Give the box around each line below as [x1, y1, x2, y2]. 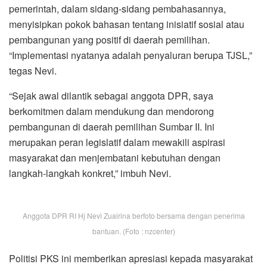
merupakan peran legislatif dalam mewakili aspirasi [9, 135, 225, 150]
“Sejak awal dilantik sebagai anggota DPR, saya [9, 89, 213, 103]
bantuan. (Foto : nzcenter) [92, 226, 175, 237]
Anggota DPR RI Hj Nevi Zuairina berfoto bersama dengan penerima [22, 210, 245, 221]
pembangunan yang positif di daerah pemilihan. [9, 33, 210, 47]
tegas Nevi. [9, 64, 57, 78]
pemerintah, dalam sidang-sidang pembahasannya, [9, 2, 226, 16]
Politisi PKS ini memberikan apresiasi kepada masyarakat [9, 252, 253, 266]
